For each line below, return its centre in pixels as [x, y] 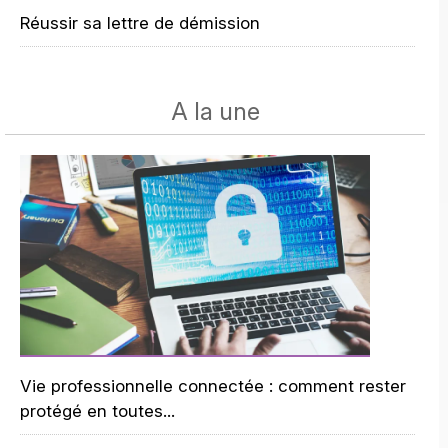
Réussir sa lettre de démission [140, 23]
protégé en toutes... [97, 411]
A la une [215, 111]
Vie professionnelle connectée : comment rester [213, 386]
